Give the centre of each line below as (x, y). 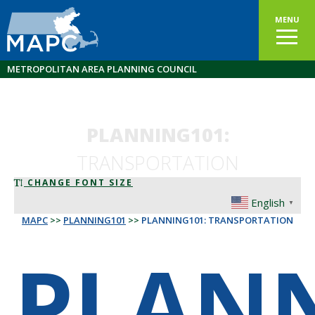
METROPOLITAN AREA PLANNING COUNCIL (102, 69)
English (268, 202)
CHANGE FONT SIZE (78, 182)
